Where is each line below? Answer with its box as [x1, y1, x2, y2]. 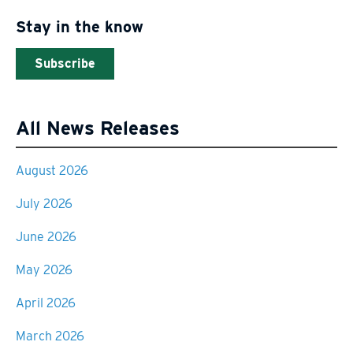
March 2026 [16, 329, 84, 344]
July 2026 [16, 196, 72, 212]
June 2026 [16, 229, 76, 245]
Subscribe [35, 55, 95, 71]
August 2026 [16, 163, 88, 179]
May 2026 [16, 262, 72, 278]
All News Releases [16, 116, 180, 139]
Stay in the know [16, 17, 143, 36]
